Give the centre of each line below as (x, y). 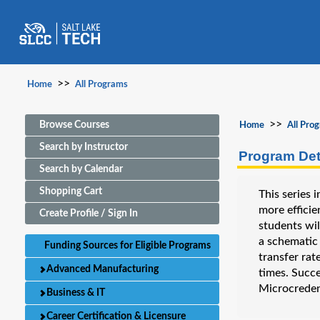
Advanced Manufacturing (101, 269)
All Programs (101, 85)
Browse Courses (74, 125)
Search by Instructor (84, 147)
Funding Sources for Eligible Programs (126, 246)
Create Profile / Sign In (89, 214)
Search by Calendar (81, 169)
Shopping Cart (71, 191)
